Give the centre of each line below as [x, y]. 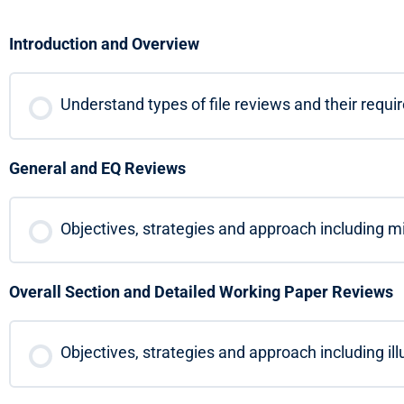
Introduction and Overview [104, 44]
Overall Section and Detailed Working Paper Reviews [201, 292]
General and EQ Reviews [97, 168]
